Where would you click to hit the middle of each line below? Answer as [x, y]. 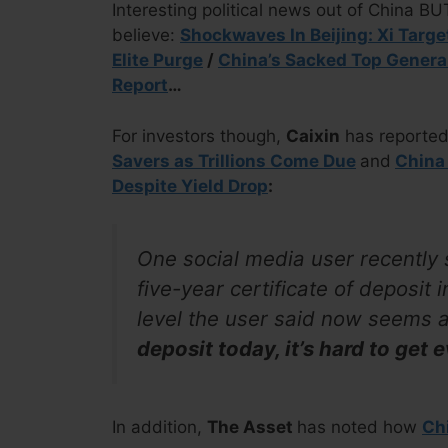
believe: [146, 35]
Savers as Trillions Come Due [234, 160]
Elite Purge [157, 60]
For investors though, [199, 135]
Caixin [313, 135]
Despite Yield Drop [190, 185]
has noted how [359, 426]
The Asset [252, 426]
